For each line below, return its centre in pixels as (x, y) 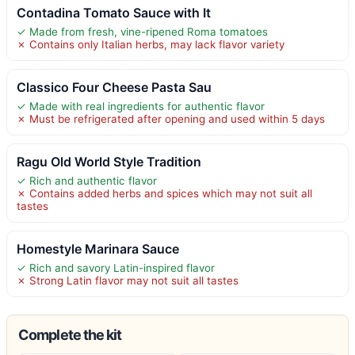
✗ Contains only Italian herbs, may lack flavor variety (151, 44)
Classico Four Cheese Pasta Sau (114, 87)
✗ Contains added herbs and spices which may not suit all (164, 193)
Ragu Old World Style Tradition (109, 161)
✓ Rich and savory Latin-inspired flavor (116, 267)
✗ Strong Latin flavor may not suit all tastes (128, 280)
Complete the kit (70, 334)
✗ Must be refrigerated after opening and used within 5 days (171, 118)
